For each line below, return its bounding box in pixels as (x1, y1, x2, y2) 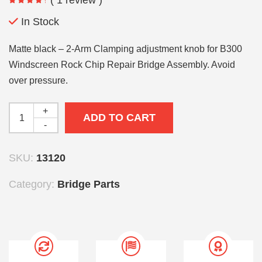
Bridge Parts (57, 178, 120, 190)
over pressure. (9, 75, 68, 85)
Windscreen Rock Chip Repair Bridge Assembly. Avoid (9, 59, 235, 70)
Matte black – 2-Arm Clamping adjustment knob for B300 (9, 43, 242, 54)
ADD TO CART (82, 111, 156, 123)
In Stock (21, 15, 59, 27)
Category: (9, 178, 57, 190)
